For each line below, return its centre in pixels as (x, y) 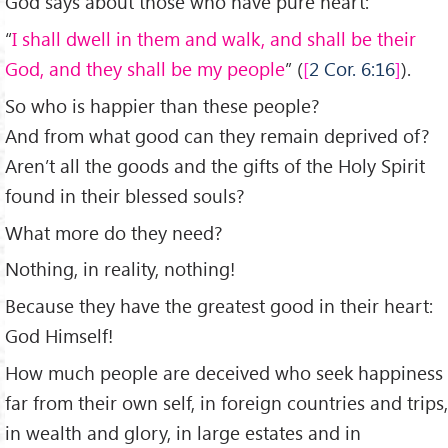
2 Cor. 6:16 (352, 68)
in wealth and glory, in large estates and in (183, 433)
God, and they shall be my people (145, 68)
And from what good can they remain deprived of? (217, 135)
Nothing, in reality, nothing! (120, 269)
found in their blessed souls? (125, 195)
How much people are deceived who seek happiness (224, 373)
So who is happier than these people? (162, 105)
